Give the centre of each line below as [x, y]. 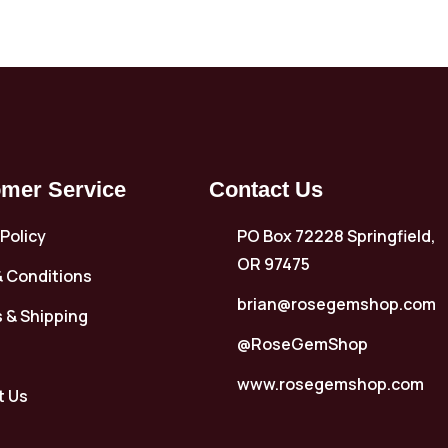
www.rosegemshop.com [330, 383]
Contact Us [266, 189]
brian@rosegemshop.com [336, 303]
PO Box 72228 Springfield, [336, 235]
